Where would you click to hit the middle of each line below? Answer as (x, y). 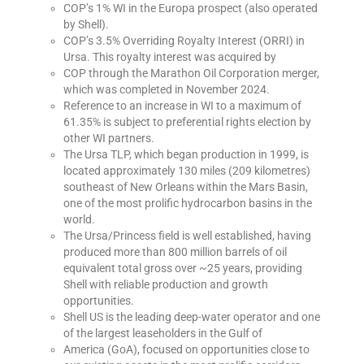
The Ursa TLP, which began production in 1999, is (186, 155)
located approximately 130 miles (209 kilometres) (187, 171)
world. (79, 220)
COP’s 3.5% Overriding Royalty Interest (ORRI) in (184, 41)
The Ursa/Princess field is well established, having (187, 236)
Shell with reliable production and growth (166, 285)
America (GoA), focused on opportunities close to (186, 350)
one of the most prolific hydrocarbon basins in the (188, 204)
